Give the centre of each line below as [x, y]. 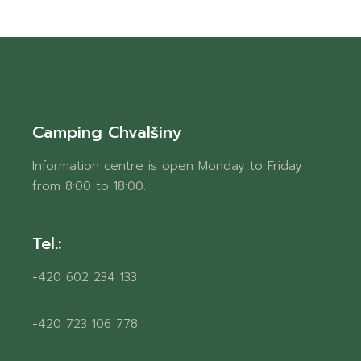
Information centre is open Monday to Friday [168, 166]
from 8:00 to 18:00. [89, 186]
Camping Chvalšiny [107, 132]
